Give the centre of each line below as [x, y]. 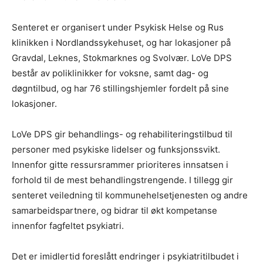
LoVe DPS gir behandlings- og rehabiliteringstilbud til [122, 134]
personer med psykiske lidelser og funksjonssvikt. [116, 149]
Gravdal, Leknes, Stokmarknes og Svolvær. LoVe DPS [122, 58]
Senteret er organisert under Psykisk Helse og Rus [118, 27]
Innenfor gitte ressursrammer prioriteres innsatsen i [120, 164]
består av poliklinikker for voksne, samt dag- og [110, 73]
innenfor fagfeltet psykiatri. [68, 225]
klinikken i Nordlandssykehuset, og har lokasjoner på [121, 42]
